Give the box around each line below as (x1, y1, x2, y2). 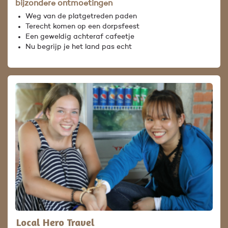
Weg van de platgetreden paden (25, 13, 137, 20)
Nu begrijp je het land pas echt (25, 43, 132, 51)
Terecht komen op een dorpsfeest (25, 23, 139, 31)
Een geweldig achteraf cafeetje (25, 33, 134, 41)
